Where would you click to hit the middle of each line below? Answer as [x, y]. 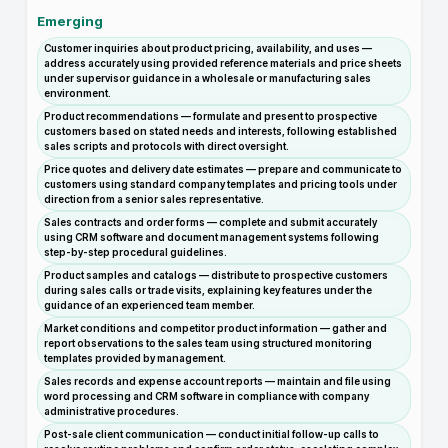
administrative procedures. [111, 411]
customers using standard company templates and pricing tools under [220, 184]
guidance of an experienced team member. [149, 305]
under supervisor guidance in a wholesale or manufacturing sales [207, 78]
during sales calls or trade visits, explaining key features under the [208, 290]
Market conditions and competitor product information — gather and [215, 328]
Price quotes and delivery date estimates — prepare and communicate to [223, 169]
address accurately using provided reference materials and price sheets [223, 63]
